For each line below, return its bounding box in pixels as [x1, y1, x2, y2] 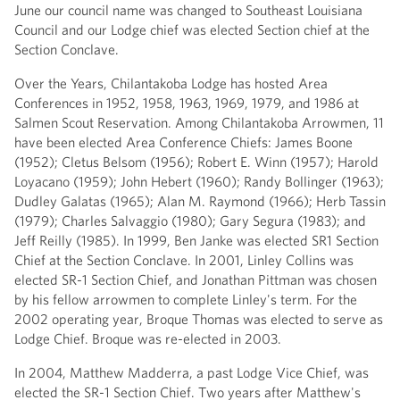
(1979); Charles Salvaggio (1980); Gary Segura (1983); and [14, 212, 366, 229]
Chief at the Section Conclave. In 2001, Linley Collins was [14, 251, 354, 268]
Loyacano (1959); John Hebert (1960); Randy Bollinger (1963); [14, 172, 384, 189]
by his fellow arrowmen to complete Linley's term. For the [14, 290, 357, 307]
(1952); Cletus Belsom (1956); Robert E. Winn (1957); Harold [14, 153, 379, 170]
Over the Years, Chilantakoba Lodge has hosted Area [14, 74, 328, 91]
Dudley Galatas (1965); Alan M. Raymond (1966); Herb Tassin [14, 192, 386, 209]
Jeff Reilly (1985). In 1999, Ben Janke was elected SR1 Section [14, 231, 379, 248]
